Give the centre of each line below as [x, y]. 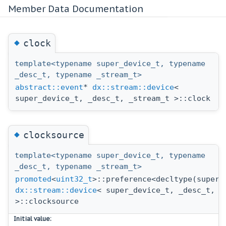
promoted [33, 179]
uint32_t [74, 179]
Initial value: [33, 218]
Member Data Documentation [76, 9]
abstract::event [49, 87]
